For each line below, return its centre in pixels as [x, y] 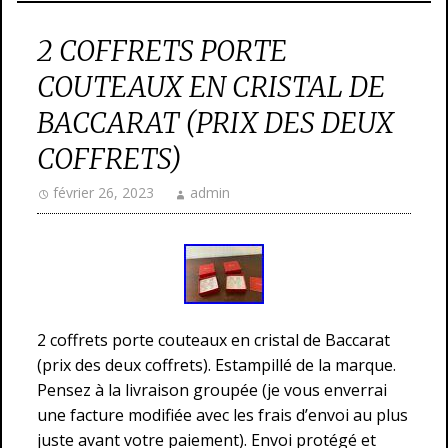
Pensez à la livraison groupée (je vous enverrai [212, 390]
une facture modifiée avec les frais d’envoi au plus [222, 415]
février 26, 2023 [103, 192]
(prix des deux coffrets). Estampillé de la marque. [216, 365]
